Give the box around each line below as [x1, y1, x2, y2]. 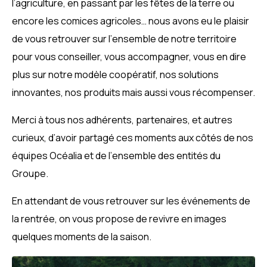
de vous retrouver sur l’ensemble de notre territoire [12, 32, 237, 45]
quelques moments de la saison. [12, 229, 151, 243]
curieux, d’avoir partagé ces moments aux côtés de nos [12, 131, 253, 144]
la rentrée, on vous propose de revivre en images [12, 212, 226, 225]
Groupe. [12, 166, 48, 180]
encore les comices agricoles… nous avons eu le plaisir [12, 14, 249, 27]
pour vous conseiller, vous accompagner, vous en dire [12, 49, 246, 63]
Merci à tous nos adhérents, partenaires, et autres [12, 113, 232, 126]
